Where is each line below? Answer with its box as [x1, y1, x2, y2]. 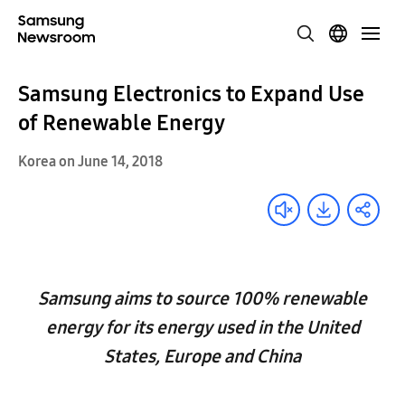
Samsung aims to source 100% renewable [38, 287, 367, 309]
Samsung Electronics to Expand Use [18, 81, 364, 107]
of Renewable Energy [18, 110, 225, 136]
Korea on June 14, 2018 [18, 153, 163, 170]
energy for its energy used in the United [45, 316, 360, 338]
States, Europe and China [104, 345, 301, 367]
